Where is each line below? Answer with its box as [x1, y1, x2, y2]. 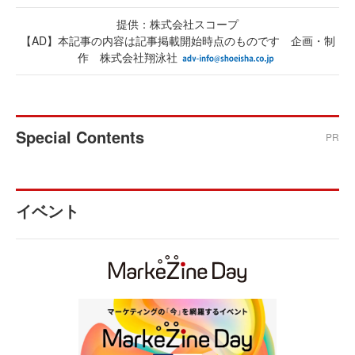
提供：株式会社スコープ [116, 15, 239, 32]
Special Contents [16, 124, 144, 148]
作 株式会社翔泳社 [78, 48, 177, 65]
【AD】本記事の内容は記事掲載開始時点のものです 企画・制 [20, 32, 335, 48]
